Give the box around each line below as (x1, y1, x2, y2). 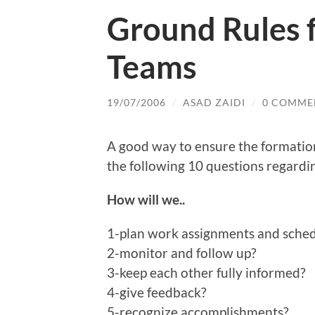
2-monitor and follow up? (107, 245, 257, 262)
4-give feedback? (107, 284, 207, 301)
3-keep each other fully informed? (107, 264, 306, 281)
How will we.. (107, 191, 185, 208)
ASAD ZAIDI (183, 96, 245, 108)
